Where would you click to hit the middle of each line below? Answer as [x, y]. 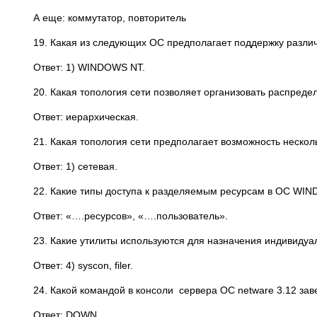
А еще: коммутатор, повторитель [110, 18]
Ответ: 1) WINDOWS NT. [89, 67]
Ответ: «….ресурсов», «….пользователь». [131, 216]
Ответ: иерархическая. [86, 117]
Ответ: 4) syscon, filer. [83, 265]
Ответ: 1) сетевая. [75, 166]
